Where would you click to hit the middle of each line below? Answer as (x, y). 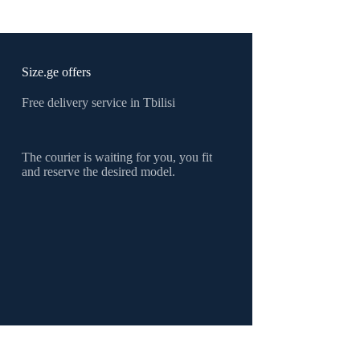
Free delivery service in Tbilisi (99, 102)
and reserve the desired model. (99, 172)
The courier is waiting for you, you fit (117, 157)
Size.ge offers (57, 72)
